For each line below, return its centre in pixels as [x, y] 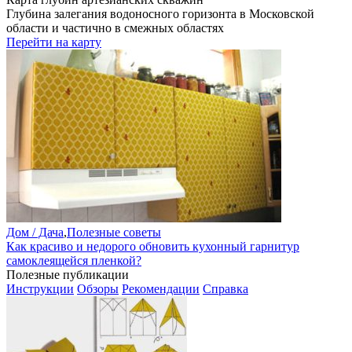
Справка [225, 289]
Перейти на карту [54, 42]
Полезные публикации [68, 275]
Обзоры [98, 289]
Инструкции [40, 289]
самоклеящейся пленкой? [74, 260]
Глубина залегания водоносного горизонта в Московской [160, 14]
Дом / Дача [35, 232]
